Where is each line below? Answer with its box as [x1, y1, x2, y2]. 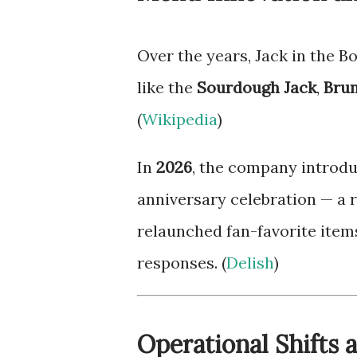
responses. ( [137, 253, 226, 273]
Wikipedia [142, 109, 218, 129]
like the [137, 77, 197, 97]
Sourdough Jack [197, 77, 316, 97]
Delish [226, 253, 274, 273]
